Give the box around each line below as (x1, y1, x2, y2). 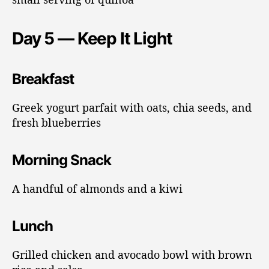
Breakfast (12, 70, 74, 88)
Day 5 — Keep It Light (12, 28, 172, 49)
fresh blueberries (12, 115, 101, 130)
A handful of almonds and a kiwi (12, 181, 183, 196)
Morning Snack (12, 151, 112, 169)
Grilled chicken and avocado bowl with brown (12, 247, 252, 262)
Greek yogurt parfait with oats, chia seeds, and (12, 100, 252, 115)
